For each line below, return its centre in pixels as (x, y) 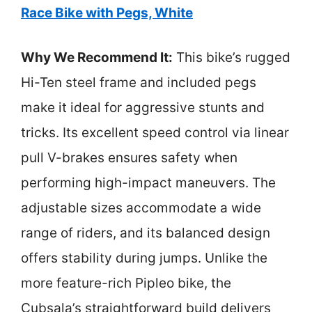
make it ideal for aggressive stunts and (143, 108)
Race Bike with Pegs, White (107, 13)
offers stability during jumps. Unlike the (144, 258)
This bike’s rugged (232, 57)
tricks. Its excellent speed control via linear (155, 133)
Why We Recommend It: (97, 57)
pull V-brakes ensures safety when (129, 158)
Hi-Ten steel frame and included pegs (139, 83)
